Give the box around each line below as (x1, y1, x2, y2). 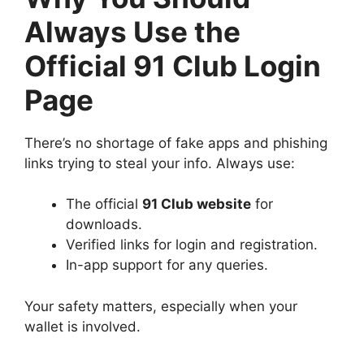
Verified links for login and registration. (66, 236, 318, 253)
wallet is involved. (24, 318, 141, 335)
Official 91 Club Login (24, 48, 321, 83)
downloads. (66, 216, 142, 233)
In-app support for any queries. (66, 257, 268, 274)
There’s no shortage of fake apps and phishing (24, 134, 327, 151)
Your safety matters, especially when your (24, 297, 297, 314)
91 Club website (142, 196, 251, 213)
